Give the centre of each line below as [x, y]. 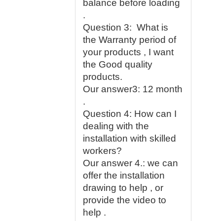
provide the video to [125, 200]
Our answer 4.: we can [130, 163]
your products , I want [128, 52]
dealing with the [116, 126]
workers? [102, 151]
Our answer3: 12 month [133, 89]
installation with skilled [129, 138]
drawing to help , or [123, 188]
